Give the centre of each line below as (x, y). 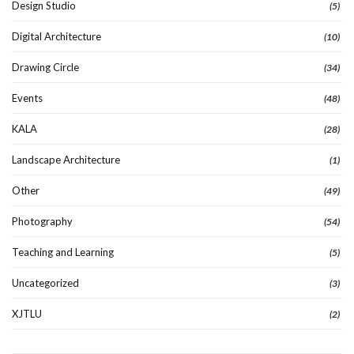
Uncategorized (45, 283)
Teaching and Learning (63, 252)
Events (27, 98)
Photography (42, 222)
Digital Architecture (56, 37)
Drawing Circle (45, 68)
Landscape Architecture (66, 160)
